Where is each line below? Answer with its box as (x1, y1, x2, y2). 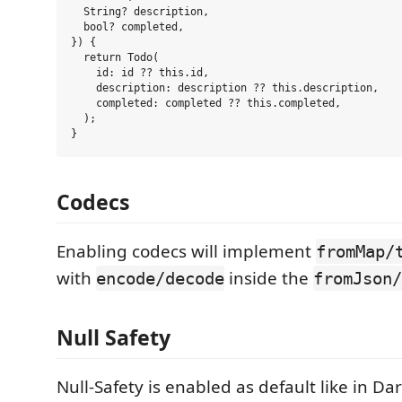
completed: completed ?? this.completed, (71, 97, 341, 110)
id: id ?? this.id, (71, 66, 209, 80)
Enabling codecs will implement (57, 240, 316, 264)
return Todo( (71, 51, 159, 65)
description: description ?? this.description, (71, 82, 379, 95)
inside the (224, 267, 313, 291)
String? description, (71, 5, 209, 19)
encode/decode (96, 268, 224, 289)
